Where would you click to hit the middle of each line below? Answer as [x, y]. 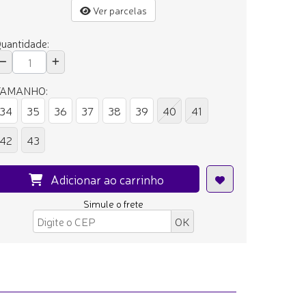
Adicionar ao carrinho [105, 179]
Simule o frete [113, 204]
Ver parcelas [119, 11]
